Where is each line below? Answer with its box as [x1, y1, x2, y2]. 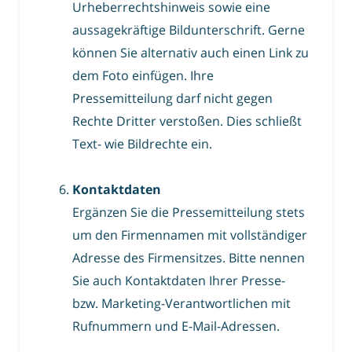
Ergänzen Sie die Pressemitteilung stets [72, 203, 305, 222]
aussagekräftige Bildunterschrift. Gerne [72, 20, 305, 38]
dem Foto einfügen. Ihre [72, 66, 214, 84]
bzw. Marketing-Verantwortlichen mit [72, 295, 291, 313]
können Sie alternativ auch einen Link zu [72, 43, 309, 61]
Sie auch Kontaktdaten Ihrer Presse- [72, 272, 285, 290]
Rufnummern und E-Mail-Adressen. [72, 317, 280, 335]
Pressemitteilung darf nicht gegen [72, 89, 273, 107]
